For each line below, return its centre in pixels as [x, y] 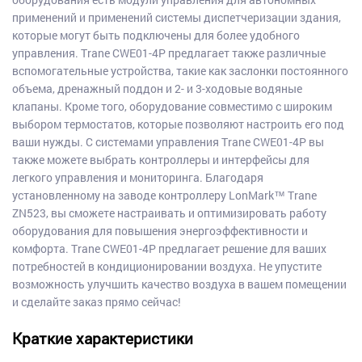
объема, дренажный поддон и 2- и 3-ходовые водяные [157, 89]
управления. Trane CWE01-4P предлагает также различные [168, 53]
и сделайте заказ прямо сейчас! [96, 302]
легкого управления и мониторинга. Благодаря [137, 178]
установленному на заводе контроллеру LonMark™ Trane [164, 196]
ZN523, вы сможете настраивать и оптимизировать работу [169, 213]
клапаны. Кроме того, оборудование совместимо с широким [172, 107]
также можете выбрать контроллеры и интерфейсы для [160, 160]
